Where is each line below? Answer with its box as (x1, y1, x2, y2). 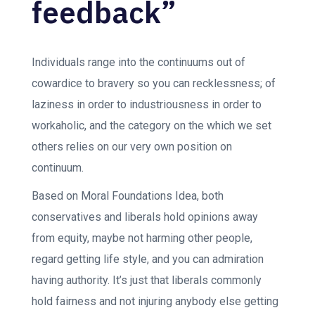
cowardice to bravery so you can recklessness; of (32, 77, 276, 90)
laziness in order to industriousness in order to (32, 98, 262, 111)
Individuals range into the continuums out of (32, 56, 245, 69)
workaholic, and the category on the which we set (32, 119, 271, 132)
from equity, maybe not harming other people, (32, 231, 252, 245)
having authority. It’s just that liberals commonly (32, 274, 262, 287)
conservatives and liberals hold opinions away (32, 210, 258, 224)
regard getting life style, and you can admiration (32, 252, 264, 266)
